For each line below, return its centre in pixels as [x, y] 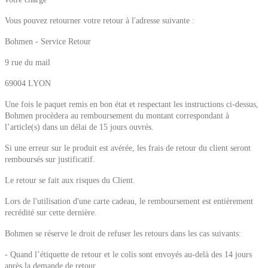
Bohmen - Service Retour [48, 42]
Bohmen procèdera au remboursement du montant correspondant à [117, 116]
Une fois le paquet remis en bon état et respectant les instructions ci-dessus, [132, 104]
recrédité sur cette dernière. [51, 213]
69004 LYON [28, 83]
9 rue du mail [28, 63]
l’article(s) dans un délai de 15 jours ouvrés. [79, 127]
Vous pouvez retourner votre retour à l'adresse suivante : [100, 21]
